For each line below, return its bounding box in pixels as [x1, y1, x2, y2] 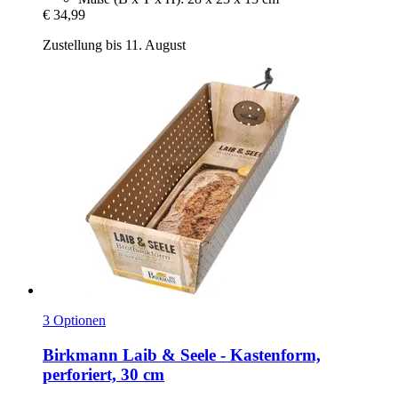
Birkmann [43, 346, 118, 365]
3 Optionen [43, 313, 106, 329]
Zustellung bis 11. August [43, 37, 186, 53]
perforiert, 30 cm [43, 365, 164, 385]
